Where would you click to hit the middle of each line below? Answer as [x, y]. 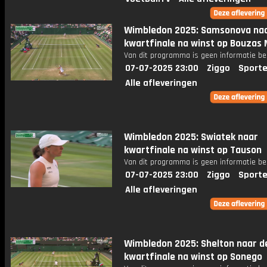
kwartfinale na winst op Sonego [193, 257]
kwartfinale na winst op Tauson [193, 150]
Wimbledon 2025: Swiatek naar [191, 137]
